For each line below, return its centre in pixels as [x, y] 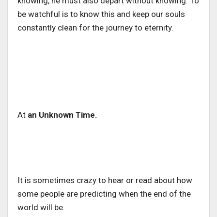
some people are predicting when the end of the [104, 194]
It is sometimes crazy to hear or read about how [105, 180]
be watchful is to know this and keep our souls [101, 14]
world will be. [41, 207]
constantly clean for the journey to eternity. [95, 27]
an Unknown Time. [62, 115]
